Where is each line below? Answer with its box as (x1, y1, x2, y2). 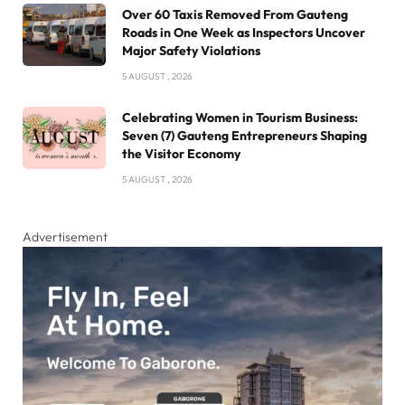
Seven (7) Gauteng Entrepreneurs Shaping (122, 127, 367, 144)
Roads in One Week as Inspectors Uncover (122, 24, 365, 41)
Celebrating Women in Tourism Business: (122, 108, 358, 126)
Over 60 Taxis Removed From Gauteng (122, 5, 348, 23)
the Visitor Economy (122, 145, 240, 162)
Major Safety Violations (122, 42, 260, 59)
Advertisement (23, 228, 108, 245)
